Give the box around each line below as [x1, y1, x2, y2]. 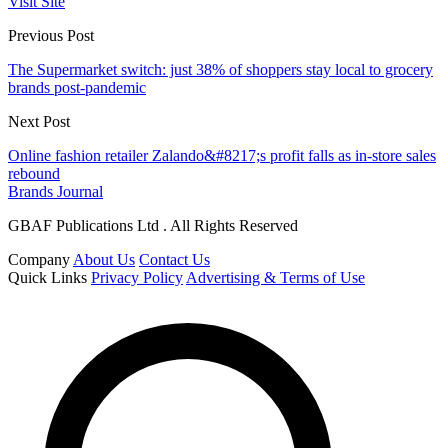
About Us [73, 251, 135, 269]
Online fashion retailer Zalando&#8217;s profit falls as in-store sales [8, 147, 436, 165]
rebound [8, 165, 60, 183]
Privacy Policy [91, 269, 183, 287]
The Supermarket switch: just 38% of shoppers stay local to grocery [8, 61, 433, 79]
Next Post [8, 113, 70, 131]
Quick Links [8, 269, 87, 287]
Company [8, 251, 70, 269]
